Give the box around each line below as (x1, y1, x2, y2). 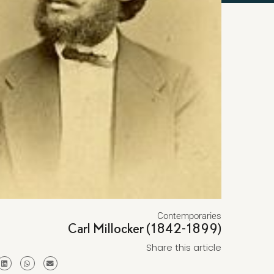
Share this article (146, 241, 221, 254)
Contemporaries (157, 210, 221, 221)
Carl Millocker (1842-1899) (67, 221, 221, 235)
